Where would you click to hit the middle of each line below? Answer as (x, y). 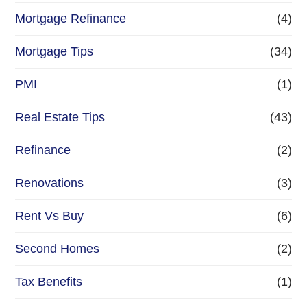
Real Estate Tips (60, 118)
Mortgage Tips (54, 52)
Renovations (50, 183)
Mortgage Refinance (71, 19)
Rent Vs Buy (50, 216)
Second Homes (58, 249)
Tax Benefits (49, 282)
